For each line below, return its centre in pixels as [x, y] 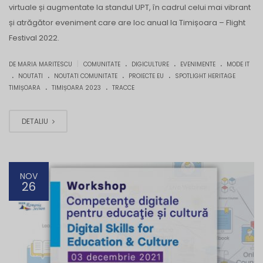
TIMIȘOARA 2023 [76, 88]
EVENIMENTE [198, 65]
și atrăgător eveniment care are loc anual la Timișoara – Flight [127, 23]
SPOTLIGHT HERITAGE [205, 76]
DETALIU [36, 122]
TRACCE [123, 88]
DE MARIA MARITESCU [41, 65]
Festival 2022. [34, 38]
